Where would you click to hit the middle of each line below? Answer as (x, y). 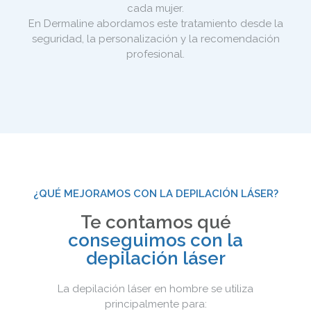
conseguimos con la (155, 240)
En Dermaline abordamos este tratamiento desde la (155, 24)
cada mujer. (155, 8)
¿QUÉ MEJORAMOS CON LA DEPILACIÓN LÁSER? (155, 193)
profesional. (155, 54)
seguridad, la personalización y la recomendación (155, 39)
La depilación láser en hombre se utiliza (155, 288)
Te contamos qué (155, 222)
